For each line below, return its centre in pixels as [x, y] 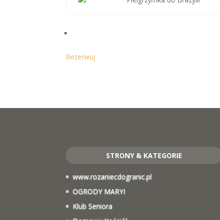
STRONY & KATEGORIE [144, 155]
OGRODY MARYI [99, 191]
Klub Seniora [93, 206]
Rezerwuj [81, 57]
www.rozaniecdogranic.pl [112, 176]
